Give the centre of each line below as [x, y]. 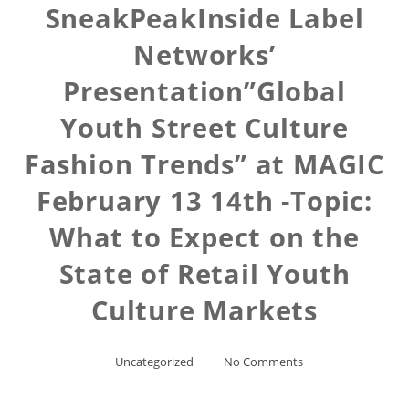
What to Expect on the [204, 237]
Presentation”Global [204, 91]
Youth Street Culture [204, 127]
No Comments [263, 362]
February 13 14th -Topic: [204, 200]
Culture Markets [204, 310]
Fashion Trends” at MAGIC [204, 164]
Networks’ [204, 54]
